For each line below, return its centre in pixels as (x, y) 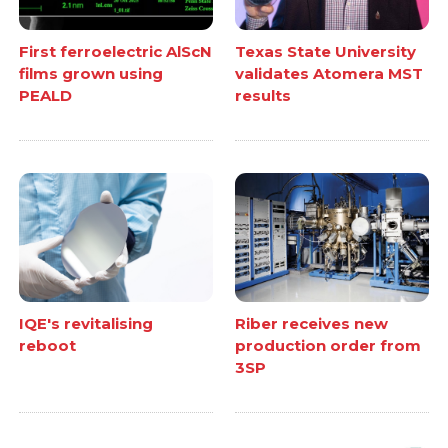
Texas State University (325, 52)
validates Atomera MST (329, 74)
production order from (328, 346)
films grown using (91, 74)
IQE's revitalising (86, 324)
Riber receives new (311, 324)
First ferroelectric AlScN (116, 52)
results (263, 96)
